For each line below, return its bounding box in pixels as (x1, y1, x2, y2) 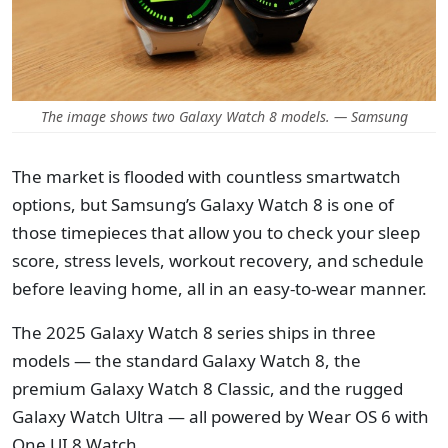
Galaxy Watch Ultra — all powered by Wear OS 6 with (12, 405, 429, 428)
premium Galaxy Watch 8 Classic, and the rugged (12, 377, 403, 400)
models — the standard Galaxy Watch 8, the (12, 349, 361, 372)
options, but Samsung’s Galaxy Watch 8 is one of (12, 193, 394, 216)
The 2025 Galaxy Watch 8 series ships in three (12, 321, 376, 344)
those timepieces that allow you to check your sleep (12, 221, 420, 244)
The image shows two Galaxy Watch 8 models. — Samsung (40, 107, 408, 126)
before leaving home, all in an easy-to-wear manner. (12, 277, 427, 300)
